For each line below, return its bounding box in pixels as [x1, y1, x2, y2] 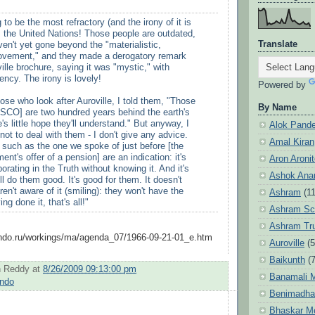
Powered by [258, 80, 309, 91]
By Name [258, 102, 297, 112]
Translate [258, 39, 297, 50]
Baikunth [269, 255, 305, 265]
